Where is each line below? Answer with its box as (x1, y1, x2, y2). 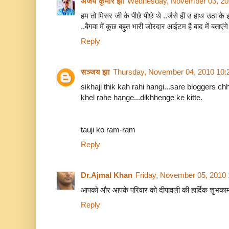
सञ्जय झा (81, 67, 110, 77)
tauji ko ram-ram (81, 125, 135, 134)
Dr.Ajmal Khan (81, 171, 132, 180)
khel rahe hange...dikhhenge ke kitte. (81, 93, 202, 102)
